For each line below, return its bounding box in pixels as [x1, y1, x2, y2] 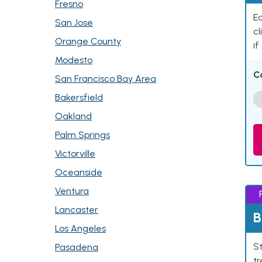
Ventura [55, 185, 89, 196]
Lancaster [55, 204, 98, 215]
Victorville [55, 148, 95, 159]
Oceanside [55, 167, 102, 178]
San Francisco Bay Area [55, 73, 156, 84]
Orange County [55, 36, 121, 47]
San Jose [55, 17, 93, 28]
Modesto [55, 54, 92, 65]
